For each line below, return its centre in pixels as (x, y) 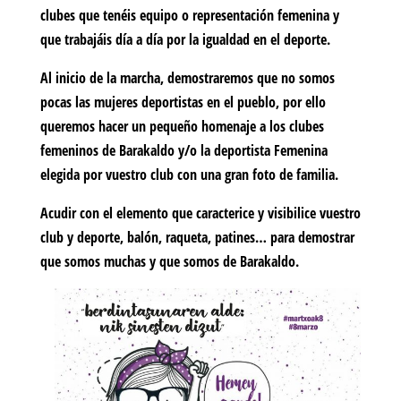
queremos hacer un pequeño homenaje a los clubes (182, 127)
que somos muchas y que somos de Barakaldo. (169, 262)
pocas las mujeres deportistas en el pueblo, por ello (183, 102)
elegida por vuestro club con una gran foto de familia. (189, 175)
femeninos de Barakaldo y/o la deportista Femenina (183, 151)
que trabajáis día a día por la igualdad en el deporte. (185, 40)
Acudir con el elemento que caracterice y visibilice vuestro (200, 213)
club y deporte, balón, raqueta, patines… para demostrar (197, 238)
